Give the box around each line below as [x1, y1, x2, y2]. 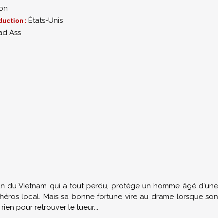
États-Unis [28, 16, 63, 25]
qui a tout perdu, [49, 182, 111, 190]
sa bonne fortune [61, 192, 123, 201]
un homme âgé [142, 182, 196, 190]
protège [111, 182, 140, 190]
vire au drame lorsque [125, 192, 206, 201]
